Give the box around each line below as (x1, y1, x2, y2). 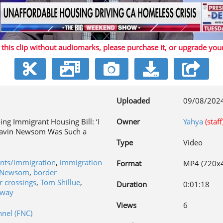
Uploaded (116, 96, 150, 106)
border (33, 167, 57, 177)
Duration (116, 179, 147, 189)
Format (116, 158, 141, 168)
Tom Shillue (40, 177, 80, 187)
